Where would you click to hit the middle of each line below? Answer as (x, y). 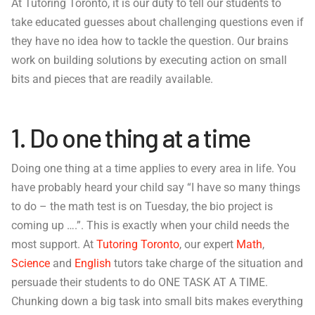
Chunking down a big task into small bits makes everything (157, 302)
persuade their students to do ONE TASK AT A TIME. (140, 283)
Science (31, 264)
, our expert (208, 245)
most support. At (54, 245)
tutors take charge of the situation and (207, 264)
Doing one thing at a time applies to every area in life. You (154, 169)
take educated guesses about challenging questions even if (157, 22)
